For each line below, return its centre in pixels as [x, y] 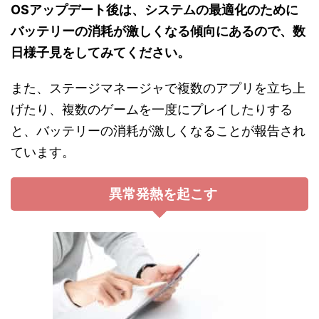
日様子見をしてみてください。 [100, 52]
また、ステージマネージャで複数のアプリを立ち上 [158, 88]
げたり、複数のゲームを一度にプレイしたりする [152, 109]
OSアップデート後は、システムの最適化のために [155, 9]
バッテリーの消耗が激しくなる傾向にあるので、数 [158, 31]
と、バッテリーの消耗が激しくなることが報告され [158, 130]
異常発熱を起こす [163, 194]
